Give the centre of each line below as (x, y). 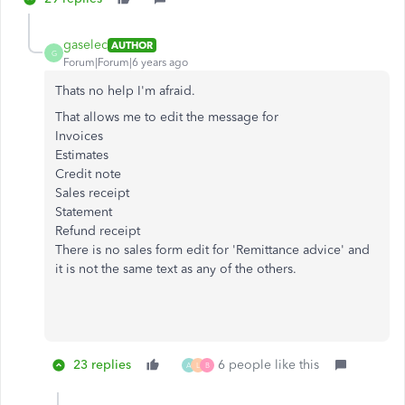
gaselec (85, 45)
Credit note (88, 174)
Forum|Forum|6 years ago (126, 63)
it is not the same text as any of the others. (176, 269)
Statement (84, 212)
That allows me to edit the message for (169, 118)
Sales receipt (92, 193)
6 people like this (268, 365)
